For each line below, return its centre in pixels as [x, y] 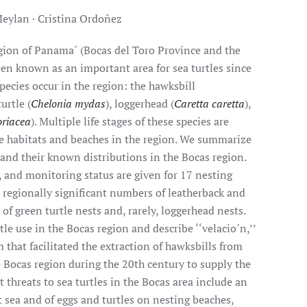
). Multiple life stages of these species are [130, 121]
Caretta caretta [210, 103]
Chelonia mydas [69, 103]
